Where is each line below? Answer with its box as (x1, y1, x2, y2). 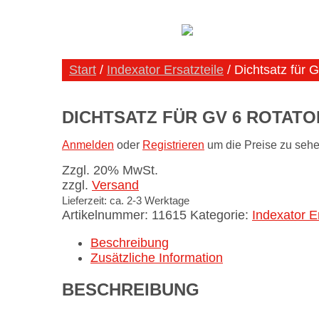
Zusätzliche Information (90, 251, 223, 266)
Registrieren (142, 139, 204, 152)
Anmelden (62, 139, 114, 152)
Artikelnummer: (62, 208, 152, 223)
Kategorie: (190, 208, 252, 223)
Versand (92, 178, 139, 193)
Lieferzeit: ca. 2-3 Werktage (62, 194, 189, 207)
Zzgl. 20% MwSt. (62, 163, 158, 178)
